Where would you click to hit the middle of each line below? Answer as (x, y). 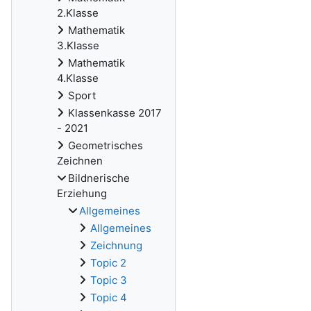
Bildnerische (99, 178)
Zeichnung (116, 245)
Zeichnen (80, 161)
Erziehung (82, 193)
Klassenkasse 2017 (115, 113)
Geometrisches (106, 145)
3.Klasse (78, 45)
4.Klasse (78, 78)
